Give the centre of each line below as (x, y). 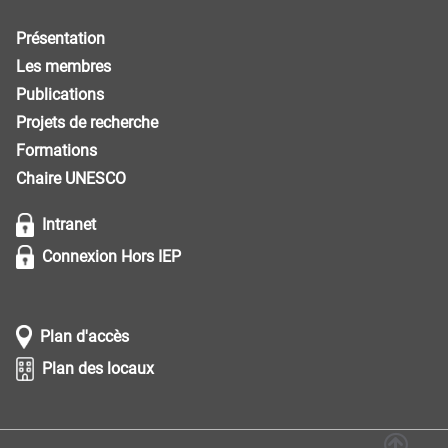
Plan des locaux (98, 369)
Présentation (60, 39)
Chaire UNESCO (71, 179)
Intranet (68, 225)
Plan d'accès (85, 337)
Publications (60, 95)
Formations (56, 151)
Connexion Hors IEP (111, 257)
